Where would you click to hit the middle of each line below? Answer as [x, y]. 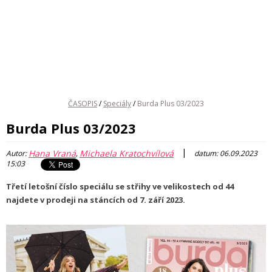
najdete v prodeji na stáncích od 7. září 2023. [96, 200]
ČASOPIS [83, 104]
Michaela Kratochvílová [127, 153]
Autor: [17, 153]
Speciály [117, 104]
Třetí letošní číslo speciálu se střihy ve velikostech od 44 [120, 186]
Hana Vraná [52, 153]
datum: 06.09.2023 [225, 153]
